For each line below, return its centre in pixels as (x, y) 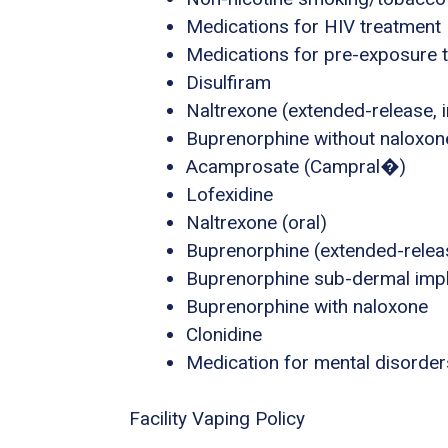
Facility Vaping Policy (217, 419)
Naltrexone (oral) (256, 222)
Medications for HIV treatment (313, 26)
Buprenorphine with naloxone (307, 306)
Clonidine (224, 334)
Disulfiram (228, 82)
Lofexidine (229, 194)
